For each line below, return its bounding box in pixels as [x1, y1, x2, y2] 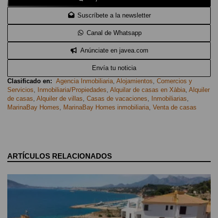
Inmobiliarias [151, 94, 187, 102]
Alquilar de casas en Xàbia [110, 86, 185, 93]
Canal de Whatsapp [87, 29, 142, 36]
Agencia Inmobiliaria [56, 77, 113, 85]
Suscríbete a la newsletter [77, 11, 151, 19]
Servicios [7, 86, 34, 93]
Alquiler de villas [36, 94, 83, 102]
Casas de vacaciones [87, 94, 147, 102]
